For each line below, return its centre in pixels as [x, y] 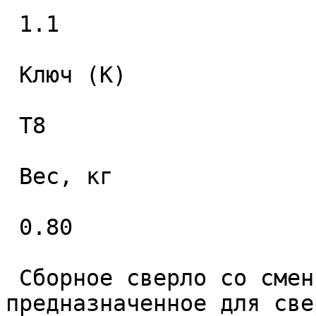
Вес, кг [12, 176]
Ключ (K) [12, 75]
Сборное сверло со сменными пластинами [12, 278]
